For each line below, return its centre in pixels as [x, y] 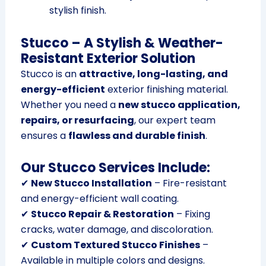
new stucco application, [179, 105]
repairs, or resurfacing [77, 121]
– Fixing [192, 214]
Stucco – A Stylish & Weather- [122, 43]
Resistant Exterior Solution [108, 59]
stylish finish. [77, 11]
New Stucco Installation [91, 183]
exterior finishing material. [166, 90]
